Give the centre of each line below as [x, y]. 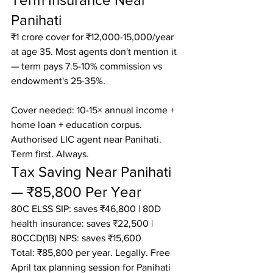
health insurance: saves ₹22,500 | [83, 223]
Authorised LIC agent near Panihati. [87, 139]
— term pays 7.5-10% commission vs [88, 66]
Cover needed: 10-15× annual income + [94, 110]
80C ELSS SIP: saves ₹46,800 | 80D [87, 209]
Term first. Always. [50, 154]
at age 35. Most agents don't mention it [95, 51]
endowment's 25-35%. [58, 81]
